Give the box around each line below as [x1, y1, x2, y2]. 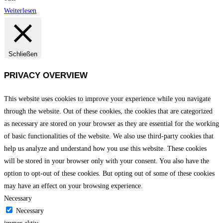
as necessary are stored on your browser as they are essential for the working [4, 119, 219, 127]
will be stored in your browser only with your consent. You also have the [4, 157, 209, 165]
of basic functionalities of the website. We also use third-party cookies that [4, 132, 214, 140]
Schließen [8, 50, 37, 58]
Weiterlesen [4, 6, 36, 14]
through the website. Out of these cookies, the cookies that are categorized [4, 107, 213, 115]
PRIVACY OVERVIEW [4, 71, 88, 81]
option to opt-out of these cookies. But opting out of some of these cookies [4, 169, 215, 177]
